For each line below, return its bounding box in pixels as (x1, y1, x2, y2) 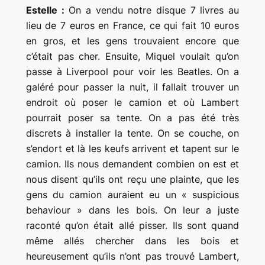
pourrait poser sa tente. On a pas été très (25, 111, 240, 124)
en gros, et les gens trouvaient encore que (25, 34, 240, 47)
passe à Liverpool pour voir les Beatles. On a (25, 65, 240, 77)
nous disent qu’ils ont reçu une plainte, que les (25, 173, 240, 185)
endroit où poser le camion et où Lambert (25, 96, 240, 108)
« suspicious (181, 188, 240, 201)
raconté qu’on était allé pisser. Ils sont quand (25, 219, 240, 231)
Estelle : (25, 4, 64, 16)
